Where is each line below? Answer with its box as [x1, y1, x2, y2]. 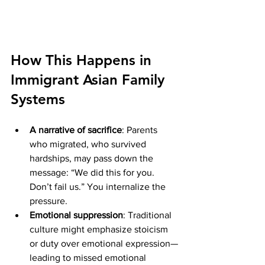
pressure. [30, 195, 67, 206]
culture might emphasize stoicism [30, 224, 170, 234]
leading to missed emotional [30, 252, 148, 263]
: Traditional [123, 209, 174, 220]
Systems [11, 90, 65, 108]
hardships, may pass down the [30, 153, 156, 163]
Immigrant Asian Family [11, 70, 169, 88]
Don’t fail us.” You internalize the [30, 181, 168, 192]
